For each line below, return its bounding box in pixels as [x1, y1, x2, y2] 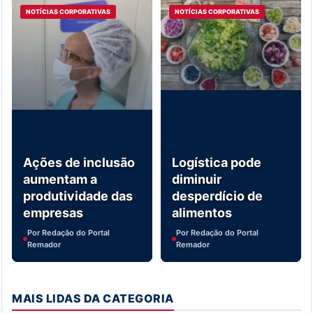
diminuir [172, 172, 221, 187]
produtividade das [23, 189, 133, 204]
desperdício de [172, 189, 263, 204]
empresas [23, 205, 83, 221]
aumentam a [23, 172, 97, 187]
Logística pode [172, 155, 261, 170]
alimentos [172, 205, 232, 221]
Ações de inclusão [23, 155, 135, 170]
